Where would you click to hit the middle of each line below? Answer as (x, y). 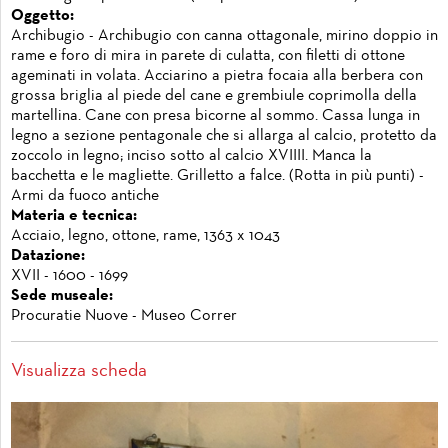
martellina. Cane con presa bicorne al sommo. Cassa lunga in (215, 115)
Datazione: (48, 255)
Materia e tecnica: (74, 215)
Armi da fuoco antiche (85, 195)
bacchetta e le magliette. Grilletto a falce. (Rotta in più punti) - (217, 175)
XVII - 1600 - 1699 (69, 275)
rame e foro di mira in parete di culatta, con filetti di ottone (208, 55)
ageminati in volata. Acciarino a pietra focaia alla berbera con (217, 75)
